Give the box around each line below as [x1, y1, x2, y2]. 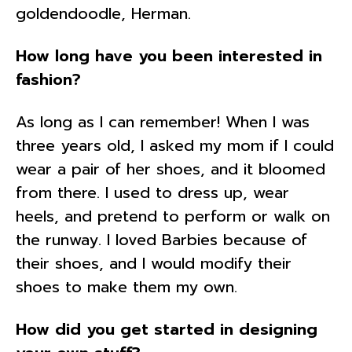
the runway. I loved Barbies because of [16, 227, 307, 251]
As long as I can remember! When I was [16, 109, 310, 134]
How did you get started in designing [16, 317, 317, 341]
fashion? [16, 67, 86, 91]
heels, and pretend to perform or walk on [16, 203, 330, 228]
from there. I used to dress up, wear [16, 180, 289, 204]
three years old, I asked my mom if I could [16, 133, 334, 157]
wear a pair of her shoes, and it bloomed [16, 156, 325, 181]
